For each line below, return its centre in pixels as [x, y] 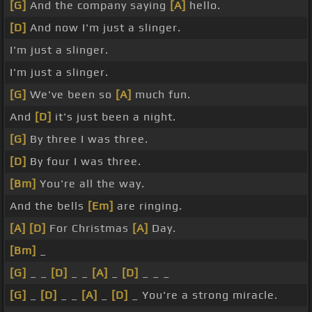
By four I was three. [84, 162]
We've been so [71, 95]
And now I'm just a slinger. [104, 28]
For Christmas [89, 228]
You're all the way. [91, 184]
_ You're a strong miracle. [203, 295]
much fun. [161, 95]
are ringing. [148, 206]
